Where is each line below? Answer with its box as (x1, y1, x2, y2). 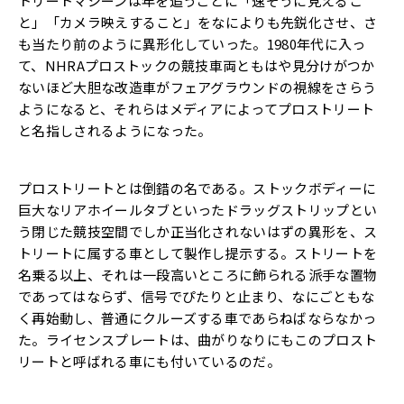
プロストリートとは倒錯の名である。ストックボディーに (18, 179, 377, 198)
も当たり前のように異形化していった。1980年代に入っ (18, 34, 366, 54)
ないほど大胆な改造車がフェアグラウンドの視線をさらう (18, 78, 377, 97)
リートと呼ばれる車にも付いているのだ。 (18, 352, 281, 372)
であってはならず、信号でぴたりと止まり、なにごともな (18, 287, 375, 307)
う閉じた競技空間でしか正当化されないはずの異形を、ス (18, 222, 378, 242)
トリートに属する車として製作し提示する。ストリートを (18, 243, 378, 263)
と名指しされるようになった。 (18, 121, 212, 141)
